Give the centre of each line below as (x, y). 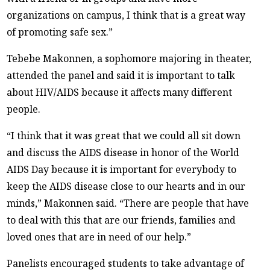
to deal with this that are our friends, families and (121, 220)
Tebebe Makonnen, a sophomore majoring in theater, (129, 58)
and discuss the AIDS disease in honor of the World (123, 152)
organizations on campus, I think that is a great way (126, 15)
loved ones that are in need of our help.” (99, 237)
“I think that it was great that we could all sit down (124, 135)
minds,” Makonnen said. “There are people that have (128, 203)
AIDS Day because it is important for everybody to (122, 169)
